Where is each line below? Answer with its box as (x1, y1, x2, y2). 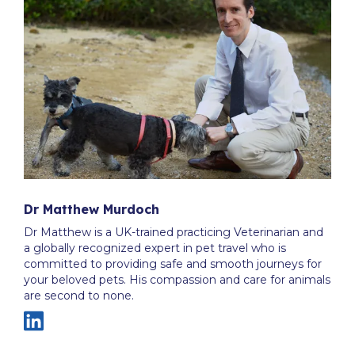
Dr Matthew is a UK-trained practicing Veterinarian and (24, 224, 323, 239)
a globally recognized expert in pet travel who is (24, 240, 286, 255)
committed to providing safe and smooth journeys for (24, 256, 322, 271)
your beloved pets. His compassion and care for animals (24, 272, 330, 287)
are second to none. (24, 288, 134, 303)
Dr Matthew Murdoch (24, 200, 159, 217)
